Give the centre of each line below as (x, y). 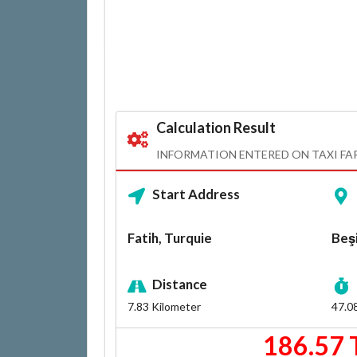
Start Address (196, 194)
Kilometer (175, 307)
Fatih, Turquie (169, 238)
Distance (179, 284)
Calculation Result (216, 127)
